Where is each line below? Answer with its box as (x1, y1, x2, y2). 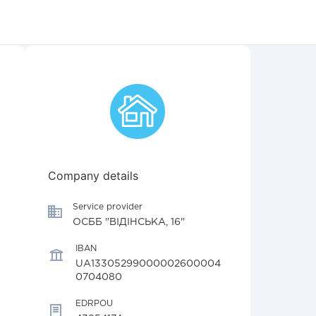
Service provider (73, 203, 142, 211)
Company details (48, 169, 138, 183)
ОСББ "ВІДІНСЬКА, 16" (73, 218, 185, 226)
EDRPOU (75, 300, 113, 308)
